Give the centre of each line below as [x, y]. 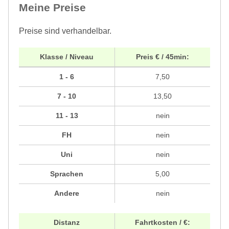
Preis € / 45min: [163, 57]
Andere [67, 193]
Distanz [67, 223]
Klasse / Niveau [67, 57]
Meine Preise [52, 8]
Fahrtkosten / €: [163, 223]
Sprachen [67, 174]
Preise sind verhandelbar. [65, 31]
